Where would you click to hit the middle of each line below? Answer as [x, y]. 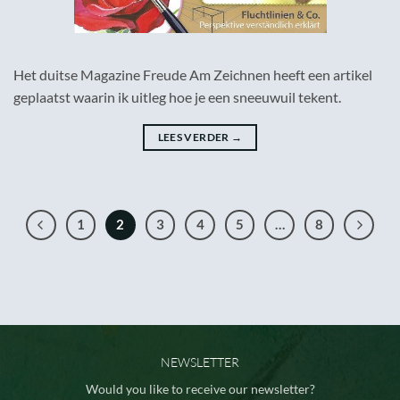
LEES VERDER [194, 137]
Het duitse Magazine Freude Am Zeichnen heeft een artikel [193, 75]
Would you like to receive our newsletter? [200, 389]
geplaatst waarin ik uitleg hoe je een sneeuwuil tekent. [177, 97]
